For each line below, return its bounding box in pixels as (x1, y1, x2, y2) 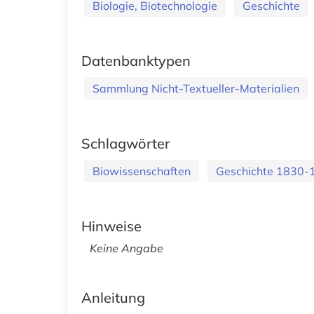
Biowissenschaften (93, 163, 191, 178)
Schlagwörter (81, 134, 170, 152)
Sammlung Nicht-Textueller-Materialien (93, 81, 299, 95)
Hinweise (81, 217, 142, 235)
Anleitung (81, 288, 145, 306)
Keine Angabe (90, 240, 163, 255)
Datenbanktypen (81, 51, 191, 69)
